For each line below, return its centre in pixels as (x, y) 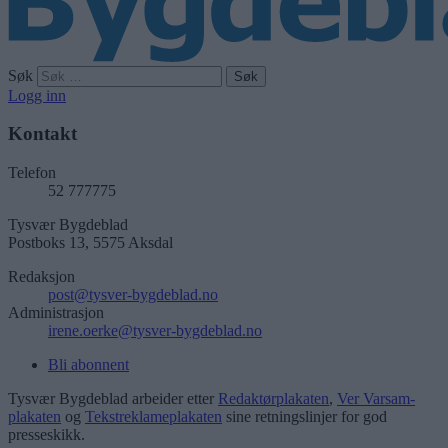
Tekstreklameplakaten (153, 416)
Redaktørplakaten (273, 398)
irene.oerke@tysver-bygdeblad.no (155, 330)
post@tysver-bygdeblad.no (133, 294)
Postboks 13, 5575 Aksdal (90, 242)
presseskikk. (46, 434)
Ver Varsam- (376, 398)
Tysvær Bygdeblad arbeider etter (113, 398)
